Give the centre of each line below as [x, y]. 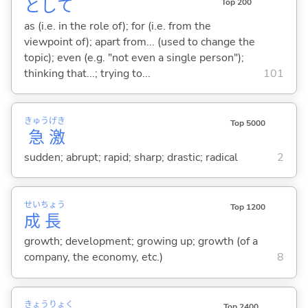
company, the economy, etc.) [93, 257]
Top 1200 [247, 207]
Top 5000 [247, 123]
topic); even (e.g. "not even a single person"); [134, 57]
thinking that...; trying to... [87, 73]
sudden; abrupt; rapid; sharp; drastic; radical [131, 157]
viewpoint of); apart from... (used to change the [139, 42]
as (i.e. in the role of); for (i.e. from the [117, 26]
